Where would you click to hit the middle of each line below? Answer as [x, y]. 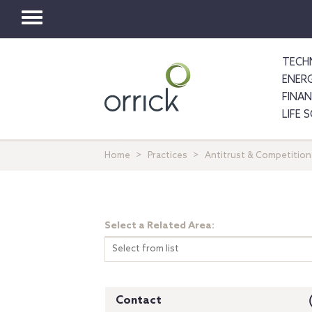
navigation [99, 69]
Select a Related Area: [159, 226]
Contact [139, 301]
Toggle [76, 29]
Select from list [146, 249]
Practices [167, 156]
